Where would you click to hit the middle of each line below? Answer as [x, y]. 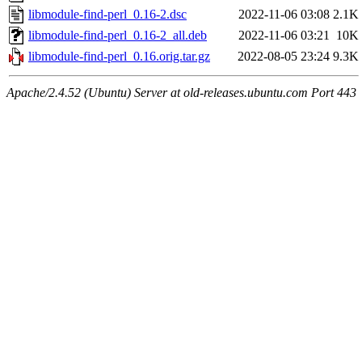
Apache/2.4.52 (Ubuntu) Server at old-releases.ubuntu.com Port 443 [181, 93]
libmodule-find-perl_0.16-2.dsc [107, 15]
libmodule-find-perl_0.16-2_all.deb [118, 36]
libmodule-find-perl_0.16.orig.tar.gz [119, 57]
